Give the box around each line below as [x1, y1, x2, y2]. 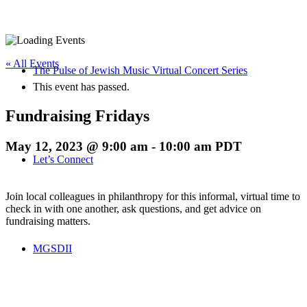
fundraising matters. [5, 214, 90, 227]
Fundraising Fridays [5, 106, 149, 125]
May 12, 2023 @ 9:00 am [5, 138, 148, 153]
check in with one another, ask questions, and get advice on [5, 202, 261, 214]
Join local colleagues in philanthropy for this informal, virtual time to [5, 190, 300, 202]
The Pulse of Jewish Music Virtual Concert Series [33, 64, 247, 76]
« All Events [5, 58, 59, 69]
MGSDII [33, 243, 72, 254]
